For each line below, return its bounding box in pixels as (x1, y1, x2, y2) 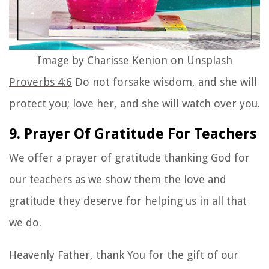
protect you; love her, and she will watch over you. (9, 97, 260, 110)
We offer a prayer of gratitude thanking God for (9, 151, 250, 165)
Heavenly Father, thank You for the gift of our (9, 249, 238, 262)
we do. (9, 216, 41, 229)
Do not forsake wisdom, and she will (72, 76, 257, 89)
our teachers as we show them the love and (9, 173, 226, 186)
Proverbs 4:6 (9, 76, 72, 89)
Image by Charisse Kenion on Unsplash (37, 54, 232, 67)
